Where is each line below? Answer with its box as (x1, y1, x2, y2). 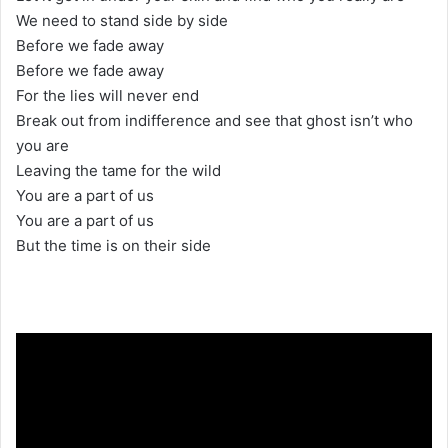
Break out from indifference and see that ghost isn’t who (16, 110, 413, 130)
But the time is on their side (16, 235, 211, 255)
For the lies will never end (16, 85, 199, 105)
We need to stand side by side (16, 10, 228, 30)
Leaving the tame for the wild (16, 160, 221, 180)
